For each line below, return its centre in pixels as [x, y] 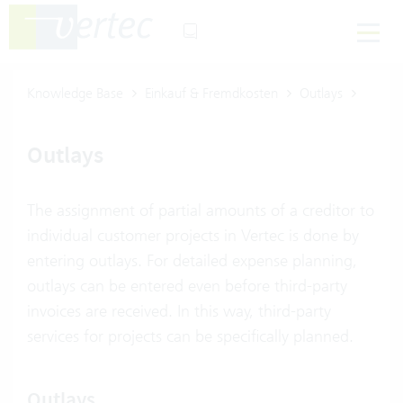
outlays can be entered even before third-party [187, 286]
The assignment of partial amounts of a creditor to [201, 210]
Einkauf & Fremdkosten [211, 93]
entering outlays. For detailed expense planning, [192, 260]
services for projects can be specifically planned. [190, 336]
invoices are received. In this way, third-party [179, 311]
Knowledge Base [75, 93]
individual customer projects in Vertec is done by [193, 235]
